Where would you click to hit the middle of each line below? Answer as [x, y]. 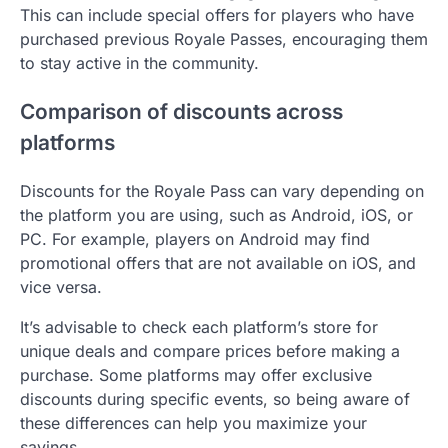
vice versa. [61, 286]
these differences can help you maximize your [193, 422]
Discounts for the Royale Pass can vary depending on [222, 190]
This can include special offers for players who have [217, 15]
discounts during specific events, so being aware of [215, 398]
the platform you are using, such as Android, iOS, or [216, 214]
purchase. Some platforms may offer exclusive [196, 374]
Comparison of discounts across [181, 112]
